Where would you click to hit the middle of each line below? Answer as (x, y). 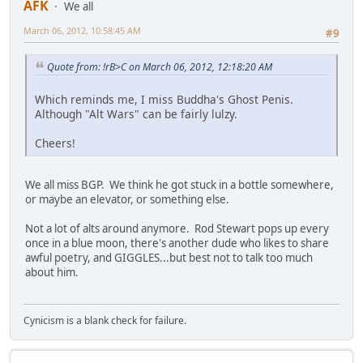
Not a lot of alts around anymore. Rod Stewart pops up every (177, 229)
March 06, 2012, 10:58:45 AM (82, 31)
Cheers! (55, 143)
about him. (53, 273)
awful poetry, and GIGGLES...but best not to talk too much (169, 258)
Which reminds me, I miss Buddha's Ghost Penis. (166, 100)
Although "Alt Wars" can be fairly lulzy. (136, 114)
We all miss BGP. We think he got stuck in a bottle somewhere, (179, 185)
